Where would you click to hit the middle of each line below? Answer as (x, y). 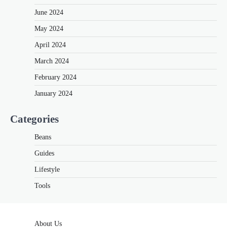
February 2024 (55, 78)
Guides (44, 154)
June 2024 (49, 13)
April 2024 (50, 45)
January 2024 (53, 94)
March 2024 (52, 61)
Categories (34, 119)
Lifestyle (47, 170)
